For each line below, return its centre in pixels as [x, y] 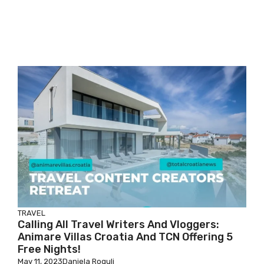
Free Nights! [49, 249]
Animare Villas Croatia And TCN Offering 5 [125, 237]
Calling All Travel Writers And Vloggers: [118, 225]
